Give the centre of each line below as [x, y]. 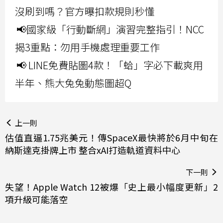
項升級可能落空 [36, 199]
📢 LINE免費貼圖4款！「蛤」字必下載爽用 [110, 65]
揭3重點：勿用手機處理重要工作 [87, 47]
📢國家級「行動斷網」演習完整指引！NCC [110, 29]
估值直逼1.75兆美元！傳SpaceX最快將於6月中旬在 [111, 137]
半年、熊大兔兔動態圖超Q [73, 83]
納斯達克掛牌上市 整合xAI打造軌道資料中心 [93, 150]
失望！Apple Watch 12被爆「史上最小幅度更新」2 [111, 186]
